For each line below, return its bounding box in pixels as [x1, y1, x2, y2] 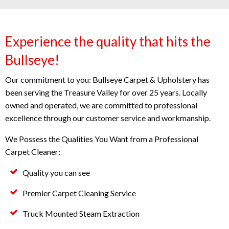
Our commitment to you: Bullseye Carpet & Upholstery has [5, 74, 210, 84]
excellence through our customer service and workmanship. [5, 112, 211, 123]
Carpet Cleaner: [5, 146, 60, 156]
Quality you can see [22, 167, 90, 177]
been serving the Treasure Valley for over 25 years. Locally [5, 87, 207, 97]
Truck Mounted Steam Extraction [22, 208, 140, 218]
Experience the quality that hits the [5, 33, 211, 50]
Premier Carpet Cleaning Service [22, 188, 136, 198]
